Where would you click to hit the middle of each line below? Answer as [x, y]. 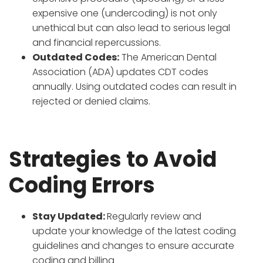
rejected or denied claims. [91, 101]
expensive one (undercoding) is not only [125, 13]
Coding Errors [82, 185]
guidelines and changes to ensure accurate [133, 245]
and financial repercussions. [97, 42]
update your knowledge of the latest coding [134, 231]
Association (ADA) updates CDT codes [120, 72]
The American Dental [168, 57]
